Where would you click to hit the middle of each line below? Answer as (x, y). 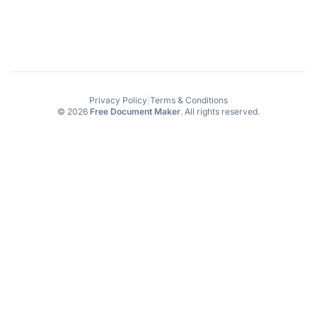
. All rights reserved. (220, 111)
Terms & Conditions (189, 100)
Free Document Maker (135, 111)
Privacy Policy (118, 100)
